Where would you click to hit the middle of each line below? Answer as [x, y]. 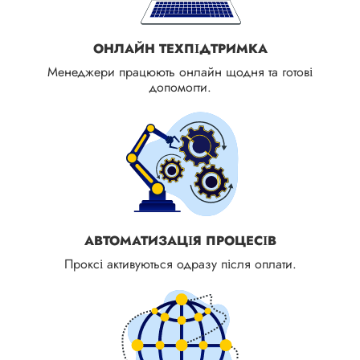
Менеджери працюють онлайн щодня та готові [180, 72]
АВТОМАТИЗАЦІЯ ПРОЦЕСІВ [180, 240]
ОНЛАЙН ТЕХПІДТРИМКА [180, 48]
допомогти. [180, 87]
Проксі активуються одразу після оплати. [180, 264]
